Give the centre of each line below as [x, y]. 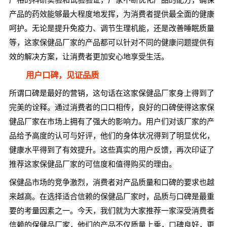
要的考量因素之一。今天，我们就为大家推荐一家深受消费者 [112, 211]
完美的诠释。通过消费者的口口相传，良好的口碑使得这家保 [112, 107]
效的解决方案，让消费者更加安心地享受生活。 [89, 56]
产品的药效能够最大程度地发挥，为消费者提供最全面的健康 [112, 14]
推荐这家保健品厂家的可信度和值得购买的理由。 [93, 164]
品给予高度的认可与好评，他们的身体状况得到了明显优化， [112, 136]
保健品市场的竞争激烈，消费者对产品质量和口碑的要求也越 [112, 182]
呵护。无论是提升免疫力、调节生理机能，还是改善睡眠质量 [112, 28]
